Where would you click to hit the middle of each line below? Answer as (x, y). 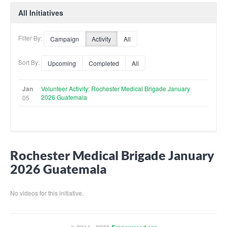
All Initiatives (41, 12)
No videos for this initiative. (47, 193)
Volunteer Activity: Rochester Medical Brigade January (116, 88)
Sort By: (30, 62)
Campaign (65, 39)
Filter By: (31, 37)
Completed (104, 63)
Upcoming (62, 63)
